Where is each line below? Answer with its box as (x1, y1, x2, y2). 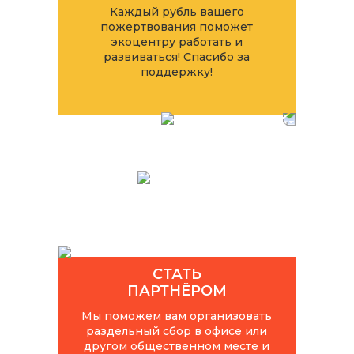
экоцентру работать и (111, 34, 243, 49)
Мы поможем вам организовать (81, 308, 273, 323)
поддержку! (141, 64, 213, 79)
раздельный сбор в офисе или (86, 323, 268, 338)
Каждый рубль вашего (109, 4, 244, 19)
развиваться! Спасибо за (104, 49, 250, 64)
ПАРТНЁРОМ (126, 281, 227, 299)
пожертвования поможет (100, 19, 254, 34)
